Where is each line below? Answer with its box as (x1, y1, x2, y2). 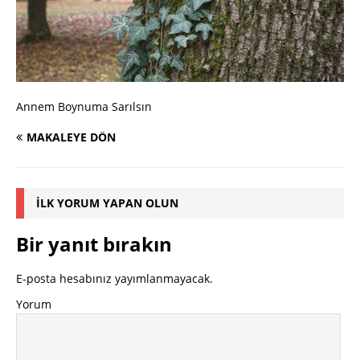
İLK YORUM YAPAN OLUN (36, 195, 178, 211)
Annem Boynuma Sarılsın (16, 99, 152, 115)
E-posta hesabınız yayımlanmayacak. (16, 271, 213, 287)
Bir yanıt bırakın (16, 231, 172, 258)
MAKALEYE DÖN (27, 129, 116, 145)
